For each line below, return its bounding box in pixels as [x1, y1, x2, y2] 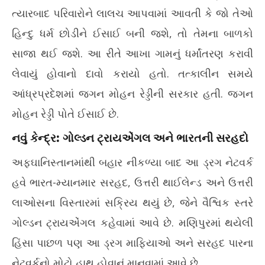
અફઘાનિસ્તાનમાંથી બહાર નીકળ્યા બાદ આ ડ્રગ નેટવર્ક [12, 155, 253, 169]
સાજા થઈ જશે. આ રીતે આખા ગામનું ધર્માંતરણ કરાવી [12, 46, 253, 60]
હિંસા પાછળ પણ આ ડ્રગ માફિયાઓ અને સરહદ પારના [12, 235, 253, 250]
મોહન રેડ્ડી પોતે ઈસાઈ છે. [12, 106, 119, 121]
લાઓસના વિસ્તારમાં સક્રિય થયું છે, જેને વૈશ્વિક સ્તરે [12, 195, 253, 209]
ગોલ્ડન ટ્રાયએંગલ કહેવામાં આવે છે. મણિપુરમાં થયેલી [12, 215, 253, 230]
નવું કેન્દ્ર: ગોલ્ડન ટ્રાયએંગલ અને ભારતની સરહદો [12, 130, 248, 146]
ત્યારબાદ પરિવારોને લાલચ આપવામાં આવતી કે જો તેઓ [12, 6, 253, 20]
